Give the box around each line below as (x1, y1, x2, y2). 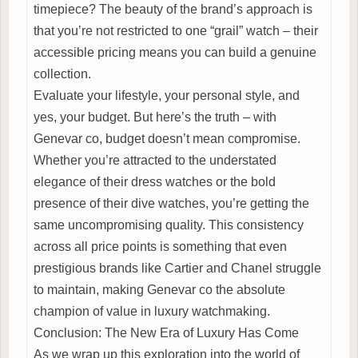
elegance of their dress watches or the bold (34, 174, 276, 189)
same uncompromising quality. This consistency (34, 217, 304, 232)
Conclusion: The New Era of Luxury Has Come (34, 325, 299, 340)
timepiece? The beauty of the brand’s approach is (34, 2, 312, 16)
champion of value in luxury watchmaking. (34, 304, 270, 318)
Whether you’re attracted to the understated (34, 153, 276, 167)
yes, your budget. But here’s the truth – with (34, 109, 276, 124)
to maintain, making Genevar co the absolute (34, 282, 285, 296)
